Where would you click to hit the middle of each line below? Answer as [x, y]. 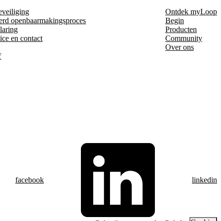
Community [184, 38]
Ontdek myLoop [191, 11]
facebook [30, 180]
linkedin [204, 180]
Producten [181, 29]
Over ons [179, 47]
